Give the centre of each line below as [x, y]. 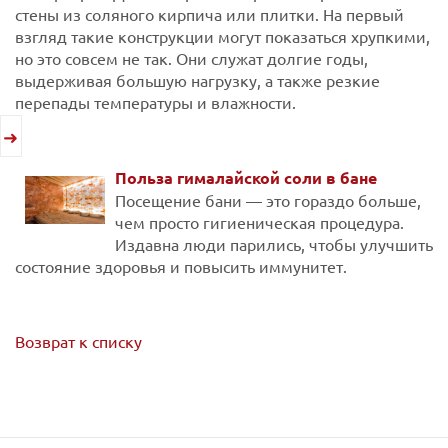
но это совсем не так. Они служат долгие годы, [191, 57]
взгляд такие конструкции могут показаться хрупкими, [222, 35]
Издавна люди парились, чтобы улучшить [274, 243]
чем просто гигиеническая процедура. [259, 221]
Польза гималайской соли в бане [246, 177]
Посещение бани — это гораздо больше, [268, 199]
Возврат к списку [78, 340]
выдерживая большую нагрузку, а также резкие [197, 79]
